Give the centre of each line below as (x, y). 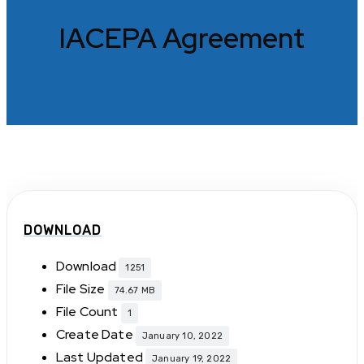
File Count (89, 312)
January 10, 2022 (182, 336)
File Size (82, 289)
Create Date (96, 335)
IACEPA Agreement (182, 38)
